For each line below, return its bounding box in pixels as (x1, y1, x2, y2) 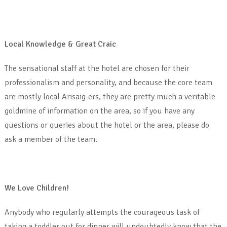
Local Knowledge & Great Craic (4, 39, 116, 49)
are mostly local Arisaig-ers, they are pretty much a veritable (4, 91, 215, 102)
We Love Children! (4, 182, 69, 193)
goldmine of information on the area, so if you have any (4, 105, 195, 116)
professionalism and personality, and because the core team (4, 77, 212, 88)
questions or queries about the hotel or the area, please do (4, 120, 209, 130)
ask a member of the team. (4, 134, 97, 144)
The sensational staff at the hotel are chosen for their (4, 63, 190, 73)
